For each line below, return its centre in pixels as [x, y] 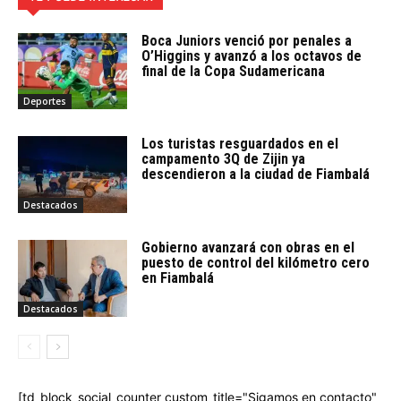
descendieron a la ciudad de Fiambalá [256, 175]
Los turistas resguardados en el [240, 144]
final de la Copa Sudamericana [234, 71]
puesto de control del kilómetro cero [256, 262]
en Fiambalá [178, 277]
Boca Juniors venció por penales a [247, 40]
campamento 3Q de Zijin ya [224, 159]
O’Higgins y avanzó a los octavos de [252, 55]
